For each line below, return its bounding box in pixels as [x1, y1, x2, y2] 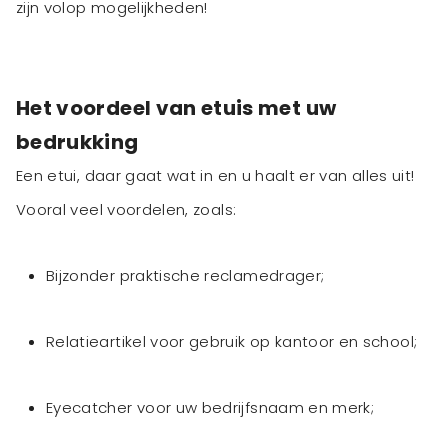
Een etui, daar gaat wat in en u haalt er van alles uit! [16, 165, 415, 187]
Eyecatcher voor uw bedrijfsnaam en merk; [46, 397, 375, 419]
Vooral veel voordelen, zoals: [16, 199, 237, 221]
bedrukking [16, 128, 139, 157]
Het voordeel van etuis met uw [16, 94, 337, 123]
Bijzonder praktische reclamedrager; [46, 265, 325, 287]
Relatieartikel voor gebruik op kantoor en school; [46, 331, 418, 353]
